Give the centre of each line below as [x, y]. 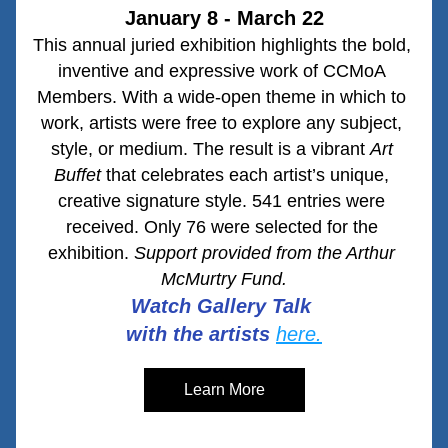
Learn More [224, 389]
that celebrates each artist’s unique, [245, 175]
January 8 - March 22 [224, 18]
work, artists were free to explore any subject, [221, 123]
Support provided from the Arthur [264, 253]
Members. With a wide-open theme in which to [221, 97]
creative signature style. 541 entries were [221, 201]
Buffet [77, 175]
